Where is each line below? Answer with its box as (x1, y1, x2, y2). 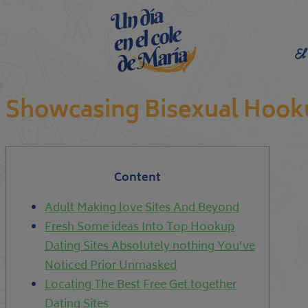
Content (114, 168, 161, 188)
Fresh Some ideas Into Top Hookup (45, 218, 234, 238)
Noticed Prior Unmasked (45, 256, 177, 276)
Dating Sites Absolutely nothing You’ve (45, 237, 255, 257)
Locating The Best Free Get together (45, 276, 236, 296)
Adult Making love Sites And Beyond (45, 199, 239, 219)
